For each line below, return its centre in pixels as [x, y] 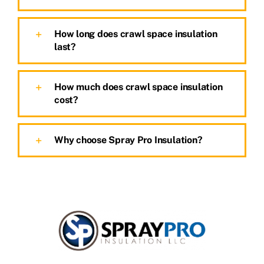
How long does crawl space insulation [136, 34]
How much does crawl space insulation [138, 87]
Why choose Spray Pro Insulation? [128, 140]
